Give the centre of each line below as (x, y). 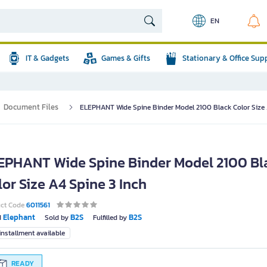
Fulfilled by (110, 218)
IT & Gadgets (47, 58)
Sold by (57, 218)
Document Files (31, 107)
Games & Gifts (126, 58)
